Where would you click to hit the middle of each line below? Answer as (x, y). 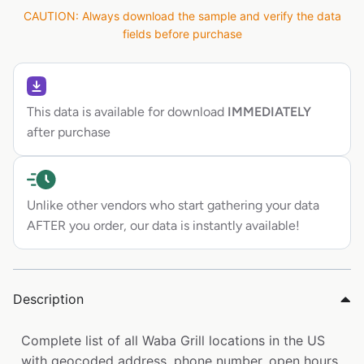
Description (48, 299)
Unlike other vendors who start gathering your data (173, 206)
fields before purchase (182, 34)
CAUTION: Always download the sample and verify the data (182, 16)
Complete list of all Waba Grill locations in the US (173, 341)
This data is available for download (126, 112)
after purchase (69, 132)
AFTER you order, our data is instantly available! (163, 226)
